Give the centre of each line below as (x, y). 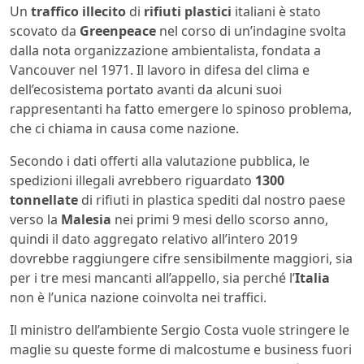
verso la (35, 219)
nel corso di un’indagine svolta (251, 30)
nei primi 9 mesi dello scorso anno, (220, 219)
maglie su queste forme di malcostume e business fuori (181, 349)
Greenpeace (118, 30)
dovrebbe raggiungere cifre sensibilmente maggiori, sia (181, 258)
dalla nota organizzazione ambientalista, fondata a (165, 50)
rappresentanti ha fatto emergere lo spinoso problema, (181, 108)
